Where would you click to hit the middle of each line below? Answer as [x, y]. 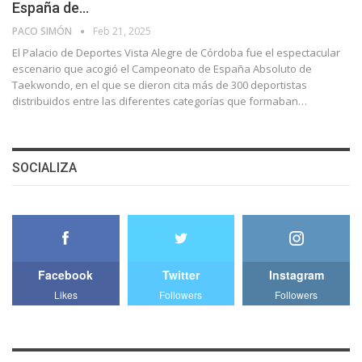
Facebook [66, 274]
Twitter [181, 274]
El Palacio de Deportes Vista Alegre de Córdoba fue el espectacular [176, 53]
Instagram [296, 274]
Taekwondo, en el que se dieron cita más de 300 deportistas [160, 85]
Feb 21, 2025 [122, 32]
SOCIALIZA [44, 168]
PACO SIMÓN [43, 32]
